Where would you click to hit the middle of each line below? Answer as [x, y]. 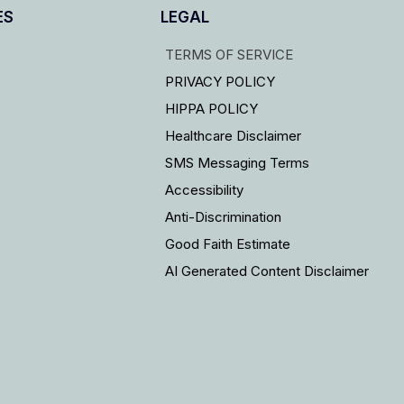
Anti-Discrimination [224, 216]
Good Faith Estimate [228, 243]
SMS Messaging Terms [238, 162]
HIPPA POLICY [212, 108]
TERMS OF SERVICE [230, 54]
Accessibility [205, 189]
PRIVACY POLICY [220, 81]
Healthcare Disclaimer [234, 135]
